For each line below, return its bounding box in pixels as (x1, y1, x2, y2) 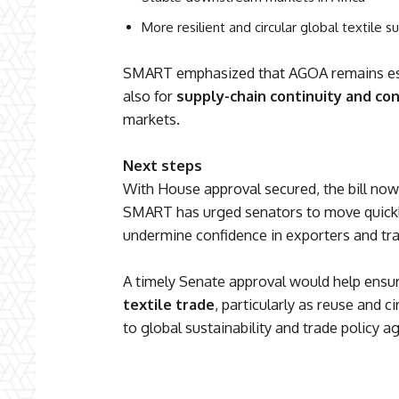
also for (123, 86, 176, 106)
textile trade (123, 295, 215, 314)
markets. (123, 110, 180, 129)
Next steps (123, 156, 202, 175)
